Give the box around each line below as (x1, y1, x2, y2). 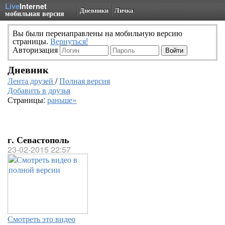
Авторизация (13, 44, 60, 55)
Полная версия (59, 75, 110, 86)
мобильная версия (5, 8, 64, 18)
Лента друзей (8, 75, 55, 86)
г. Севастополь (8, 133, 69, 146)
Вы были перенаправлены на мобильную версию (13, 27, 182, 39)
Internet (20, 1, 47, 11)
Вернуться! (50, 35, 88, 47)
